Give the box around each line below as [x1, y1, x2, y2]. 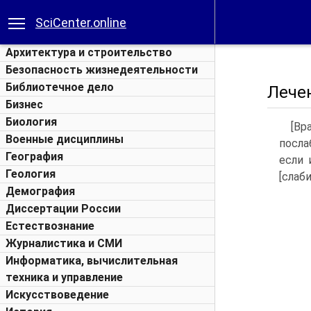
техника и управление [6, 271, 123, 284]
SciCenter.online [35, 15, 126, 30]
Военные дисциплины [6, 133, 124, 146]
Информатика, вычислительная [6, 254, 178, 267]
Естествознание [6, 219, 94, 233]
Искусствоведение [6, 288, 109, 301]
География [6, 150, 63, 163]
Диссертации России [6, 202, 121, 215]
